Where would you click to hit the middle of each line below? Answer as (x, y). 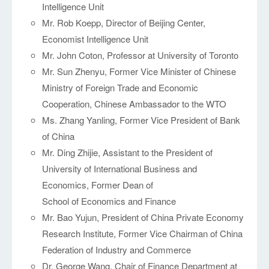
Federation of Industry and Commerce (117, 250)
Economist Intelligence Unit (95, 39)
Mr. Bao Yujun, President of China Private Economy (143, 217)
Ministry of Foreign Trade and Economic (120, 88)
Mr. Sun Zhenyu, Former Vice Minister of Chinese (139, 71)
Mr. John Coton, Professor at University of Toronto (141, 55)
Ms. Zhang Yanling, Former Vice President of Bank (141, 120)
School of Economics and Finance (109, 201)
